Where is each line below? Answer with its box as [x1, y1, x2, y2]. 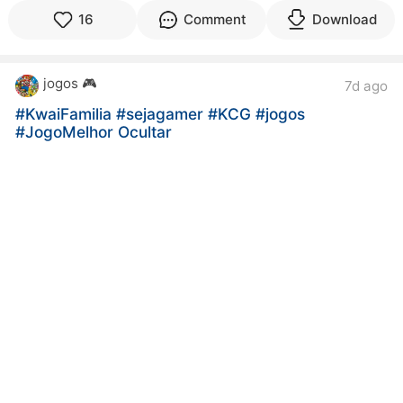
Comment [184, 11, 247, 29]
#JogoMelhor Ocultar [15, 122, 173, 142]
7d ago [344, 76, 388, 94]
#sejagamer [116, 104, 209, 124]
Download [311, 11, 377, 29]
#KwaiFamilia [15, 104, 117, 124]
